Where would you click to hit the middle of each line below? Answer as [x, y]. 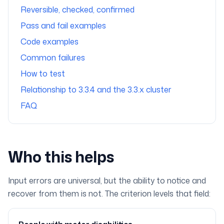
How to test [43, 73]
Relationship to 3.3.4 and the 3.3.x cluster [96, 89]
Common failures [53, 57]
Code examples [49, 41]
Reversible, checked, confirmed [77, 9]
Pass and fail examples [63, 25]
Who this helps [61, 157]
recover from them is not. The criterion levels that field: [109, 193]
